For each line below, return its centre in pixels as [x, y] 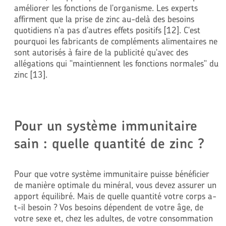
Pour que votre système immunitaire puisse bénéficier [111, 174]
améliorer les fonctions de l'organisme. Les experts [106, 8]
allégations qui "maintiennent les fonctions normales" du [116, 63]
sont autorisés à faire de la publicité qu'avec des [101, 52]
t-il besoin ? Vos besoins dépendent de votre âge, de [108, 207]
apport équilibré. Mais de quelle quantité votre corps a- [115, 196]
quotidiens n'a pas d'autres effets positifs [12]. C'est [107, 30]
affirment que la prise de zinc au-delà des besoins [104, 19]
